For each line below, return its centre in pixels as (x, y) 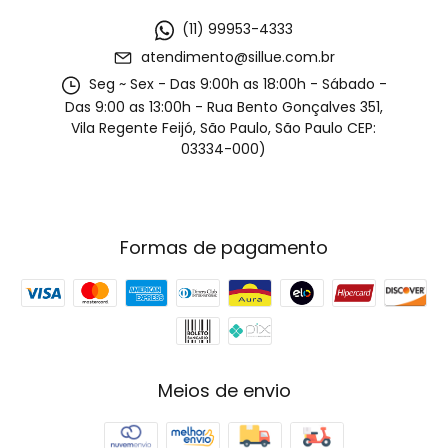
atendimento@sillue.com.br (237, 56)
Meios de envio (224, 390)
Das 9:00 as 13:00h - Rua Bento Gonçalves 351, (223, 106)
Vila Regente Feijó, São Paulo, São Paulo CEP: (224, 127)
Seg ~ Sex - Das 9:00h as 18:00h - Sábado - (235, 84)
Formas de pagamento (224, 247)
